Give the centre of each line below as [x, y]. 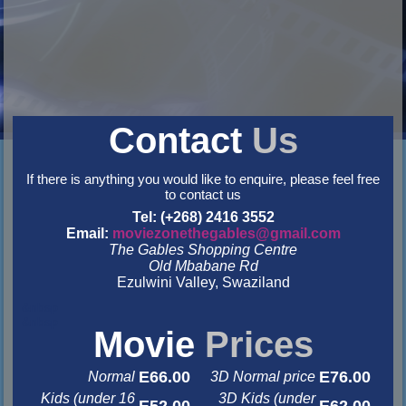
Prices [259, 344]
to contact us [203, 194]
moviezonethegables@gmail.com [226, 233]
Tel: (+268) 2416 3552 [203, 217]
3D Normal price [263, 376]
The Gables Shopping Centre [203, 249]
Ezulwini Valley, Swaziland [203, 282]
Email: [89, 233]
